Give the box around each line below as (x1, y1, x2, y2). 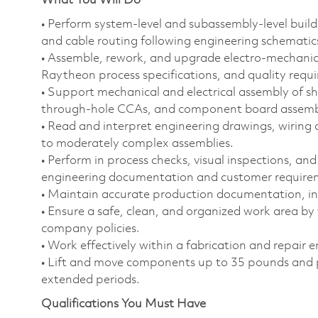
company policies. (41, 222, 140, 235)
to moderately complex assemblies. (41, 137, 234, 150)
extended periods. (41, 273, 140, 286)
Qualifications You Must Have (41, 297, 206, 310)
